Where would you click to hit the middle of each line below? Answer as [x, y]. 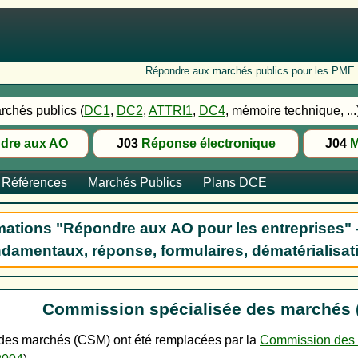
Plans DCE [235, 183]
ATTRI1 [170, 111]
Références [34, 183]
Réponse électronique [208, 143]
